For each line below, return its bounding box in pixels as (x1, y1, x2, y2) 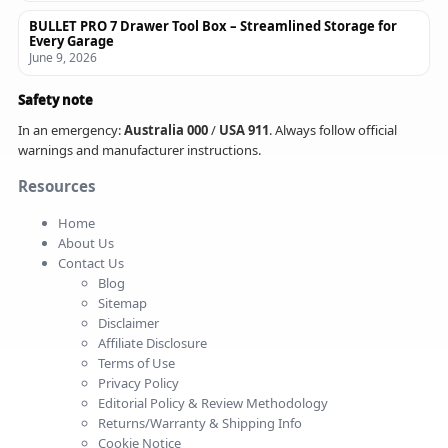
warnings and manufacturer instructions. (18, 140, 261, 159)
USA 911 (219, 120, 269, 139)
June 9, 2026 (29, 48, 97, 66)
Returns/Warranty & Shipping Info (98, 414, 302, 432)
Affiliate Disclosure (98, 334, 207, 352)
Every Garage (29, 31, 114, 50)
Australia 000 (124, 120, 208, 139)
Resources (18, 175, 96, 196)
